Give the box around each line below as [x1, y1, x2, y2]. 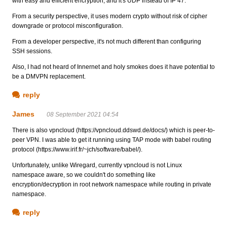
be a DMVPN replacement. [12, 72, 86, 80]
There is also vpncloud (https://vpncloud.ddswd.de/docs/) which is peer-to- [12, 126, 215, 134]
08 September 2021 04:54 [47, 110, 119, 118]
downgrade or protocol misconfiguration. [12, 22, 123, 29]
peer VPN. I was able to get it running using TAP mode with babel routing [12, 136, 211, 143]
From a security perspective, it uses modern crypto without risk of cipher [12, 12, 207, 20]
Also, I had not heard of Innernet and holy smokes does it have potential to [12, 63, 215, 70]
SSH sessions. [12, 47, 52, 55]
